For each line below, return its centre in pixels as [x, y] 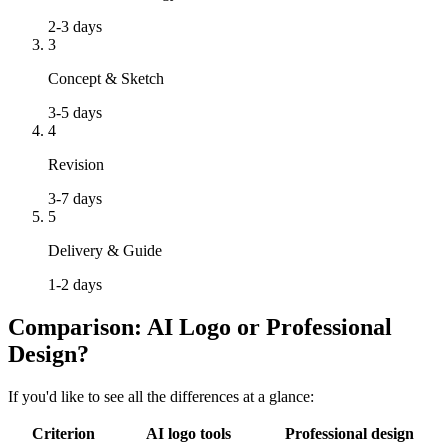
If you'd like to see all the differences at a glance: [161, 397]
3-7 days [75, 199]
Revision [76, 165]
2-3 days [75, 27]
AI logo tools [188, 434]
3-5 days [75, 113]
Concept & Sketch [106, 79]
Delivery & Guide [105, 251]
